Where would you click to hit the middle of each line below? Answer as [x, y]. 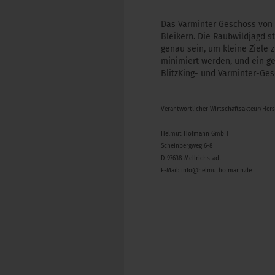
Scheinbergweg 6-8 [187, 146]
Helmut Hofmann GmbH [195, 134]
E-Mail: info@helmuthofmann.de [206, 171]
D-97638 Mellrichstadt [191, 158]
